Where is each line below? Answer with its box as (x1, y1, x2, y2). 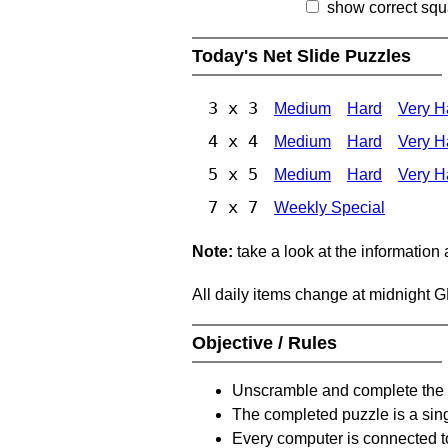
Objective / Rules (192, 332, 342, 353)
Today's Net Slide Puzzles (192, 45, 416, 66)
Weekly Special (274, 198, 385, 216)
